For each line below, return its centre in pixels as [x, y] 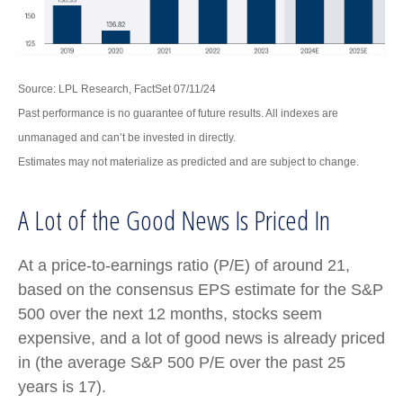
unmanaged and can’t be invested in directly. [127, 138]
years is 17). [62, 387]
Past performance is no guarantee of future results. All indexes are [178, 114]
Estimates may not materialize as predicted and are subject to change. [188, 162]
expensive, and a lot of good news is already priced [201, 339]
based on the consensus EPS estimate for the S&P [201, 290]
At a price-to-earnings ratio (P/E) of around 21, [184, 266]
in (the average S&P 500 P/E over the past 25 [182, 363]
